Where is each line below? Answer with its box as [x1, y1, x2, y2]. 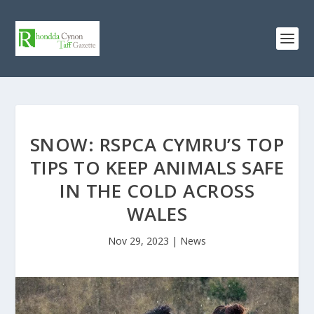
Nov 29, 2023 [108, 234, 169, 247]
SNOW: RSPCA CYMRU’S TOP [29, 132, 285, 157]
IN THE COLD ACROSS [60, 178, 254, 203]
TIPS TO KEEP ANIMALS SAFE [29, 155, 285, 180]
